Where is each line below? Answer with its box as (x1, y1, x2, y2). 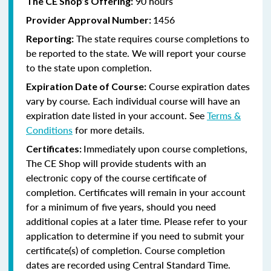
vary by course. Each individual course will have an (26, 93, 240, 108)
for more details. (73, 122, 147, 137)
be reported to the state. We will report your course (26, 45, 246, 60)
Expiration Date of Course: (26, 80, 146, 92)
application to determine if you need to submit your (26, 228, 244, 243)
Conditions (26, 122, 73, 137)
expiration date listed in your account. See (26, 108, 207, 122)
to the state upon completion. (26, 60, 152, 74)
